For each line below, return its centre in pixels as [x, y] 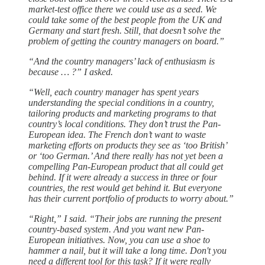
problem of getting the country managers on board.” [126, 41]
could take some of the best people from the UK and [125, 20]
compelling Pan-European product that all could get [126, 166]
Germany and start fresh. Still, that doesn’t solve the [125, 30]
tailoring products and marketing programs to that [122, 113]
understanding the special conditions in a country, [121, 102]
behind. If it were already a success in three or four [123, 177]
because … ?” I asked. [71, 72]
